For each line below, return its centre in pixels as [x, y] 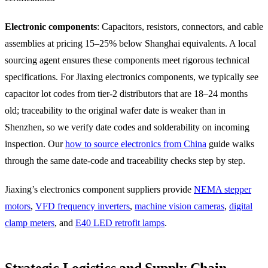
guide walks [230, 144]
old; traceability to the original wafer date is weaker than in [115, 110]
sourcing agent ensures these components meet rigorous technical [127, 60]
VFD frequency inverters [83, 206]
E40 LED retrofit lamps [120, 223]
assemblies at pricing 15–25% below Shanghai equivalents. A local [130, 43]
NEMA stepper [223, 189]
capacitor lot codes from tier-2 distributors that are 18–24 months [126, 93]
